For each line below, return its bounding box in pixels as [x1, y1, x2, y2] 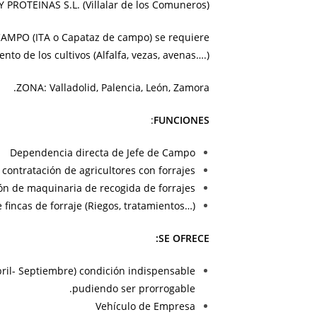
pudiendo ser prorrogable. [72, 282, 195, 295]
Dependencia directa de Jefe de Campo [10, 146, 195, 159]
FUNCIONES [154, 113, 209, 127]
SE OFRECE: [158, 231, 209, 245]
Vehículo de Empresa [96, 299, 195, 313]
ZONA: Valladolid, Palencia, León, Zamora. [16, 81, 209, 94]
